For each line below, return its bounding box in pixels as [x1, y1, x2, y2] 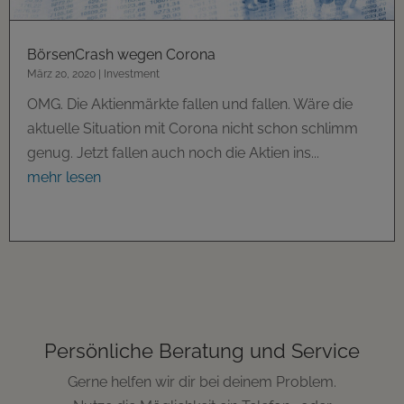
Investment [104, 68, 160, 81]
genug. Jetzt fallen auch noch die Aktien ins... [27, 144, 319, 162]
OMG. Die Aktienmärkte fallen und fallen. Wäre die [27, 96, 353, 114]
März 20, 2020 [27, 68, 96, 81]
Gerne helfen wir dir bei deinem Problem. [68, 373, 336, 391]
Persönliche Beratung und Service [44, 339, 360, 363]
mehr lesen [27, 169, 101, 187]
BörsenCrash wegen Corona [27, 46, 216, 64]
